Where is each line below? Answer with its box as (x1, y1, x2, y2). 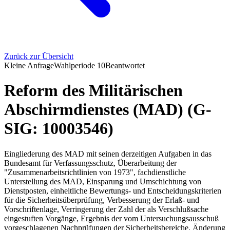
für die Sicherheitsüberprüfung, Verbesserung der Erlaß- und (4, 195, 199, 204)
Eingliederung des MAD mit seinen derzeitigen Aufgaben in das (4, 149, 212, 158)
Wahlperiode (54, 61, 97, 70)
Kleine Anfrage (4, 61, 54, 70)
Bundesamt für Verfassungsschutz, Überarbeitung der (4, 158, 177, 167)
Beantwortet (105, 61, 145, 70)
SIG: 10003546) (4, 119, 113, 138)
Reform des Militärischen (4, 81, 183, 100)
